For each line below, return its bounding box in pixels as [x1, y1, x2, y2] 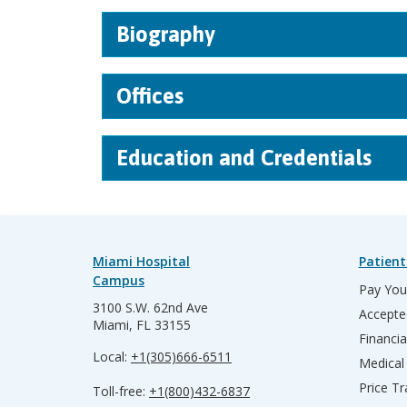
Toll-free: [93, 382, 149, 400]
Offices [116, 83, 184, 108]
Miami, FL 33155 [93, 315, 191, 333]
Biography [116, 21, 215, 46]
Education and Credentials [116, 144, 372, 170]
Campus [93, 271, 144, 289]
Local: [93, 347, 131, 365]
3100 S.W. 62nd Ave [93, 298, 208, 316]
